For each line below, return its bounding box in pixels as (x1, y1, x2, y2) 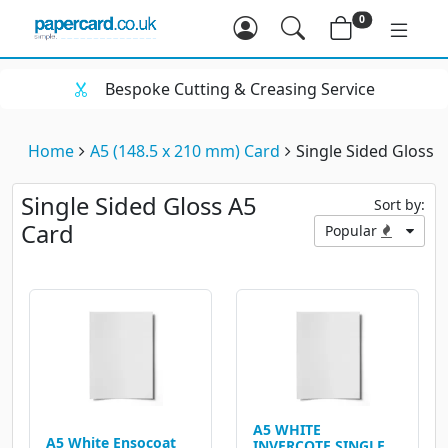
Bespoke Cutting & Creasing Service (105, 77, 375, 100)
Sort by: (374, 194, 425, 214)
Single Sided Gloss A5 (21, 189, 257, 222)
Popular (325, 220, 381, 240)
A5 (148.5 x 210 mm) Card (90, 139, 280, 162)
